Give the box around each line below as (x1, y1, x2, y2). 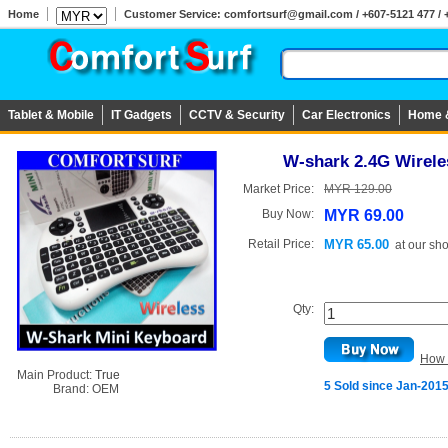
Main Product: (17, 368, 95, 382)
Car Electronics (302, 108, 391, 122)
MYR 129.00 (324, 182, 392, 196)
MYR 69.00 (324, 207, 404, 224)
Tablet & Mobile (8, 108, 94, 122)
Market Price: (243, 182, 314, 196)
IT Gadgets (111, 108, 172, 122)
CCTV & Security (189, 108, 285, 122)
